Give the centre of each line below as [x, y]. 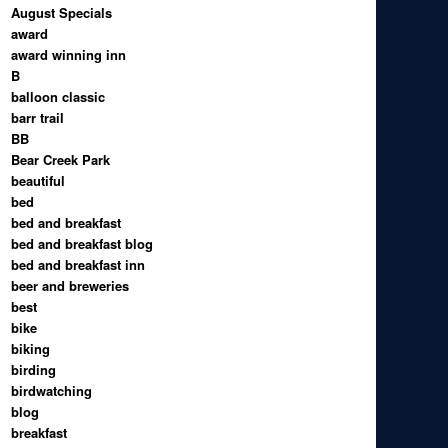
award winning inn [69, 54]
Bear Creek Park [61, 159]
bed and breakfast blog [82, 243]
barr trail [38, 117]
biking [31, 348]
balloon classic [58, 96]
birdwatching [52, 390]
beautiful [38, 180]
